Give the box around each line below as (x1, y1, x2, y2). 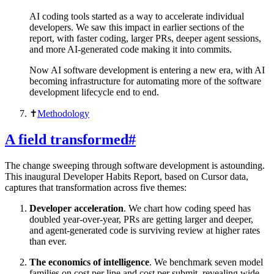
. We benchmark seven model (149, 256, 263, 267)
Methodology (37, 108, 89, 119)
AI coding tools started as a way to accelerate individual (29, 11, 244, 22)
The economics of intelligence (29, 256, 149, 267)
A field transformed (5, 131, 128, 148)
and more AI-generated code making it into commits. (29, 44, 232, 55)
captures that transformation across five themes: (5, 182, 187, 193)
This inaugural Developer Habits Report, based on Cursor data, (5, 171, 248, 182)
